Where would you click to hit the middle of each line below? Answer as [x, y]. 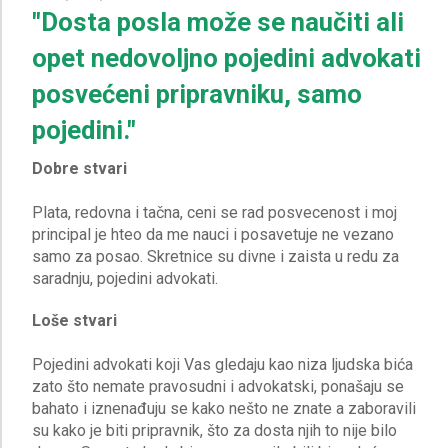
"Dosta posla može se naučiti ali [218, 22]
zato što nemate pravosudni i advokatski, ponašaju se [218, 386]
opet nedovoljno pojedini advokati [226, 58]
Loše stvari [74, 320]
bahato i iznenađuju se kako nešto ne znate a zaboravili [224, 408]
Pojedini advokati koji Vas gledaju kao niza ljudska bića [222, 364]
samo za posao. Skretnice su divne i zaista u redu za [215, 256]
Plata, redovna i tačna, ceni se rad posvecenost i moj [214, 212]
